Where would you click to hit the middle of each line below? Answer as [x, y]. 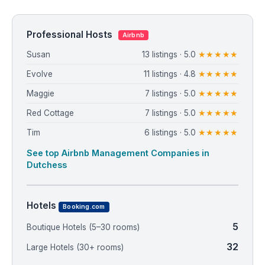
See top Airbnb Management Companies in [118, 153]
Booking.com [84, 207]
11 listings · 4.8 [171, 74]
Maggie [41, 94]
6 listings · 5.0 [171, 133]
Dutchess [47, 165]
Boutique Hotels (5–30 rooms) [83, 227]
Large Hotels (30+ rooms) [75, 247]
